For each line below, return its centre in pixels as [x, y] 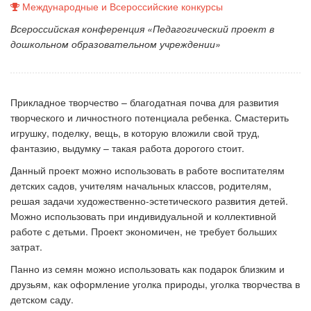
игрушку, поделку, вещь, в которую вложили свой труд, [135, 133]
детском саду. [42, 299]
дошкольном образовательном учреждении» [116, 44]
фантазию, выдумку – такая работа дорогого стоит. [127, 148]
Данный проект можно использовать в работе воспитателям [148, 170]
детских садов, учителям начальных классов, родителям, [141, 185]
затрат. [28, 246]
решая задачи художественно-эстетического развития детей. [149, 201]
